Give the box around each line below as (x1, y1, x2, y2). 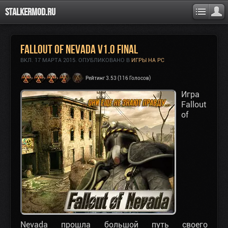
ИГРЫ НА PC (131, 57, 164, 64)
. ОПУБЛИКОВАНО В (75, 57, 131, 64)
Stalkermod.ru (5, 6, 55, 17)
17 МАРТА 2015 (35, 57, 75, 64)
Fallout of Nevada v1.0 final (20, 42, 138, 56)
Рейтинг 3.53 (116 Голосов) (85, 75, 151, 81)
